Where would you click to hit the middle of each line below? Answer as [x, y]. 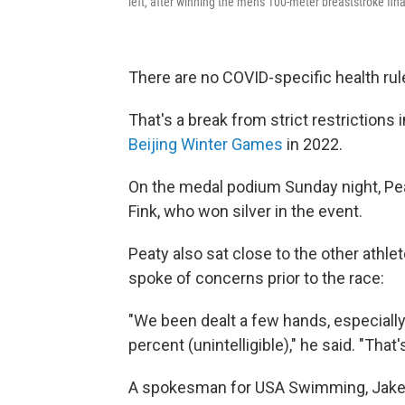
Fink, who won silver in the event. [245, 211]
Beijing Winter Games [206, 144]
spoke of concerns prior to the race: [256, 278]
